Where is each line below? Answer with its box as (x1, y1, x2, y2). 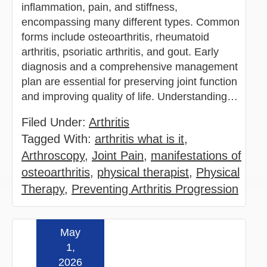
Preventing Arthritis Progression (72, 182, 238, 195)
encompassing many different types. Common (21, 15, 240, 28)
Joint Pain (92, 148, 144, 162)
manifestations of (151, 148, 241, 162)
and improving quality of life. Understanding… (21, 90, 241, 103)
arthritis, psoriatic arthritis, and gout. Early (21, 45, 219, 58)
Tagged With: (21, 132, 95, 145)
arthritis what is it (95, 132, 184, 145)
